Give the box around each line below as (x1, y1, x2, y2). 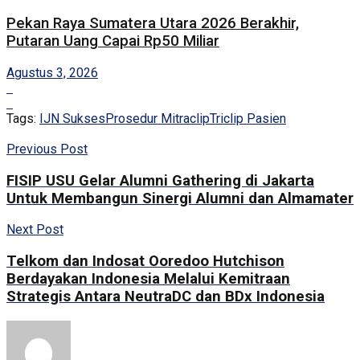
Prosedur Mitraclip (105, 110, 210, 126)
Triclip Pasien (210, 110, 286, 126)
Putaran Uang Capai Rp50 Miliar (6, 32, 219, 51)
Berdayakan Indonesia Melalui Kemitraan (6, 270, 290, 288)
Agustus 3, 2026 (6, 64, 98, 80)
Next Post (6, 222, 63, 238)
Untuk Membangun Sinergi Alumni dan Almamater (6, 189, 354, 207)
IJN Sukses (39, 110, 105, 126)
